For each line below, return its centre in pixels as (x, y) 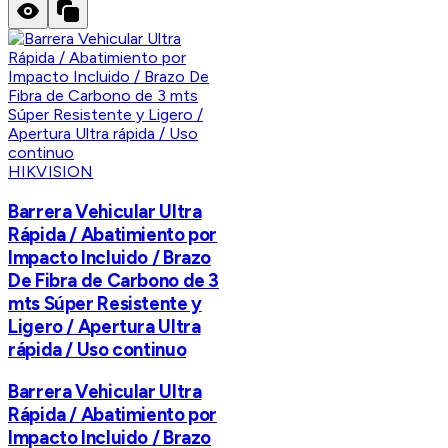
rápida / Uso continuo (97, 350)
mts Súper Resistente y (105, 304)
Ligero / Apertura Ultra (104, 327)
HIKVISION (51, 172)
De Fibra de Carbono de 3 (114, 281)
